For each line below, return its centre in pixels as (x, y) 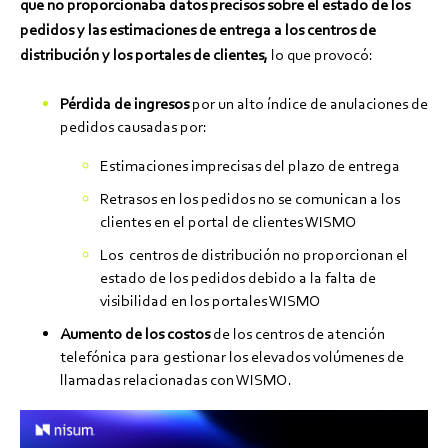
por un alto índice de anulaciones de (310, 104)
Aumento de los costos (135, 334)
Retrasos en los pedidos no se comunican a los (250, 199)
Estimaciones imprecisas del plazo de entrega (250, 166)
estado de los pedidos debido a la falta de (238, 278)
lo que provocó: (322, 55)
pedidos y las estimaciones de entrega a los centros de (198, 30)
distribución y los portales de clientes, (145, 55)
